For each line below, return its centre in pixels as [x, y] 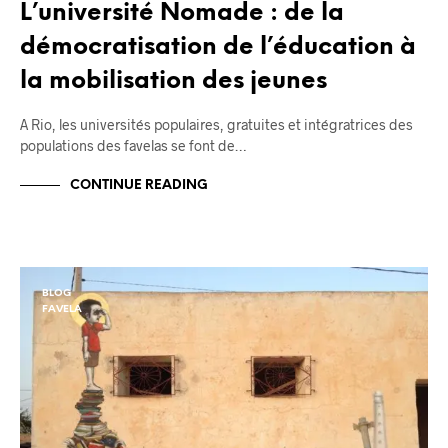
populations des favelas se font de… [133, 145]
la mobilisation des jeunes [173, 81]
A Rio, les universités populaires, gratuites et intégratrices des [216, 124]
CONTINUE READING [139, 185]
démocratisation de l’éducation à [218, 47]
